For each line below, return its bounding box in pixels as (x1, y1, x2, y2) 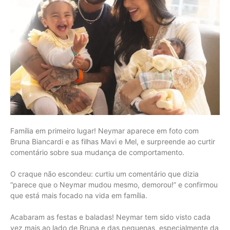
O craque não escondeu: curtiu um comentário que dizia (10, 169, 199, 178)
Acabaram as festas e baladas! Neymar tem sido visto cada (10, 212, 210, 221)
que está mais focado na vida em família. (10, 190, 147, 200)
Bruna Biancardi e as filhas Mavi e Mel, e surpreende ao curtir (10, 137, 215, 146)
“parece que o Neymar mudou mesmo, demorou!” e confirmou (10, 180, 218, 189)
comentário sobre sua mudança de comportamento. (10, 147, 184, 157)
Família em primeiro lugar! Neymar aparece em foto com (10, 126, 199, 135)
